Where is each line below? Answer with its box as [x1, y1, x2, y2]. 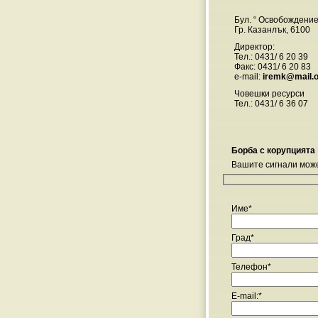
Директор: [234, 42, 275, 52]
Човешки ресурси [234, 89, 305, 99]
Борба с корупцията [231, 146, 315, 155]
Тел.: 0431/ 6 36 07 [234, 99, 308, 109]
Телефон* [231, 261, 271, 272]
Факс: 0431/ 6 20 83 [234, 62, 311, 72]
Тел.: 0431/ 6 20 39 [234, 52, 308, 62]
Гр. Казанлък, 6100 [234, 25, 310, 35]
